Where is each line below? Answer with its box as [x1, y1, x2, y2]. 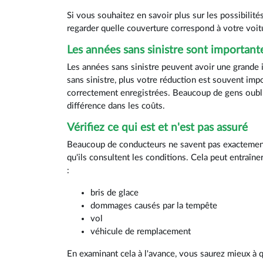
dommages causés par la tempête [90, 201, 217, 211]
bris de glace [90, 188, 139, 198]
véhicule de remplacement [90, 227, 191, 237]
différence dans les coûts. [67, 102, 165, 111]
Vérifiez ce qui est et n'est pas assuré [67, 122, 248, 134]
